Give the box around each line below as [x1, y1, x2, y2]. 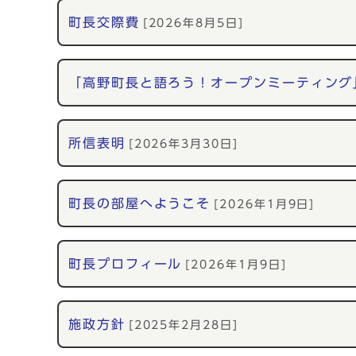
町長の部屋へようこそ [68, 197, 211, 210]
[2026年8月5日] [142, 17, 244, 29]
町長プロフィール [68, 257, 183, 270]
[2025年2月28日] [128, 319, 238, 331]
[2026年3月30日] [128, 138, 238, 149]
